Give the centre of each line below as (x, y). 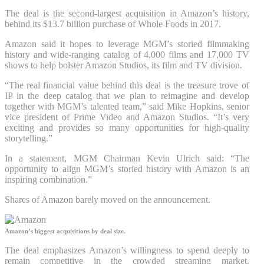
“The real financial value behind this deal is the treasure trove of (127, 85)
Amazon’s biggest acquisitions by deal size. (65, 231)
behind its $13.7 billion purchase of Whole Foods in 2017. (113, 24)
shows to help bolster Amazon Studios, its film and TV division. (123, 65)
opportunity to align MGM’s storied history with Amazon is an (127, 169)
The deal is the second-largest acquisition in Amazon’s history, (127, 13)
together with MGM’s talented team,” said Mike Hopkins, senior (127, 106)
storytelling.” (29, 138)
